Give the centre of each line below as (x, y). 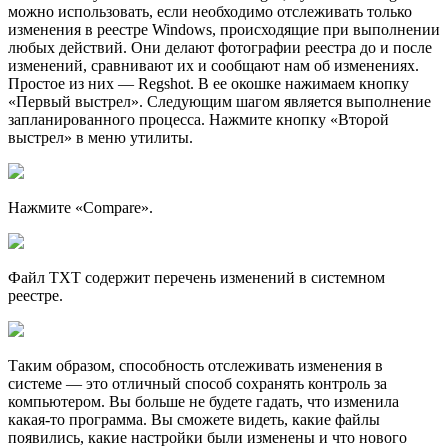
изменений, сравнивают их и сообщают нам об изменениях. (213, 65)
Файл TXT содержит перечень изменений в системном (196, 277)
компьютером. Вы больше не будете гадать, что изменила (203, 401)
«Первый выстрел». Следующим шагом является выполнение (219, 101)
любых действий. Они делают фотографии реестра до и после (220, 47)
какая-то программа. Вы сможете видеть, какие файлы (194, 419)
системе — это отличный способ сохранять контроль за (197, 383)
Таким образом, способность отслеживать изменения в (195, 365)
